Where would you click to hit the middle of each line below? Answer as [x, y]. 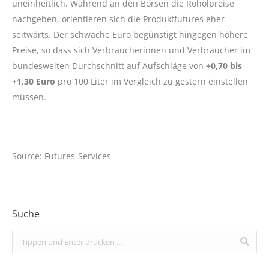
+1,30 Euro [35, 81]
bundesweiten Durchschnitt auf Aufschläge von [109, 65]
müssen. [29, 97]
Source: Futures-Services [62, 156]
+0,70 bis [224, 65]
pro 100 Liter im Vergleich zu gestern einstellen [153, 81]
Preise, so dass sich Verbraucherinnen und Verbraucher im [131, 50]
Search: [25, 237]
